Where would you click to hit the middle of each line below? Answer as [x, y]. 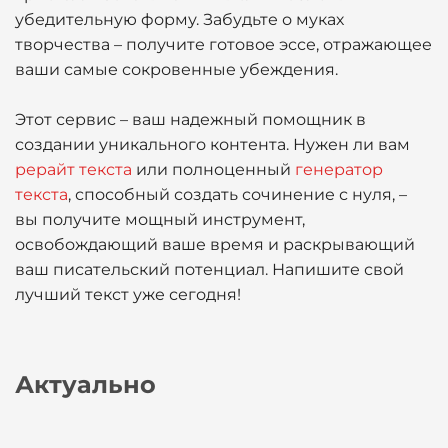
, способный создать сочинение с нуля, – [237, 194]
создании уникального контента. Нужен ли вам [212, 144]
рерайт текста [73, 169]
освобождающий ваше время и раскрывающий [215, 244]
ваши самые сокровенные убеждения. [176, 69]
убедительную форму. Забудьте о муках [179, 19]
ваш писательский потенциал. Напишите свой [209, 269]
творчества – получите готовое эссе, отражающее [223, 44]
